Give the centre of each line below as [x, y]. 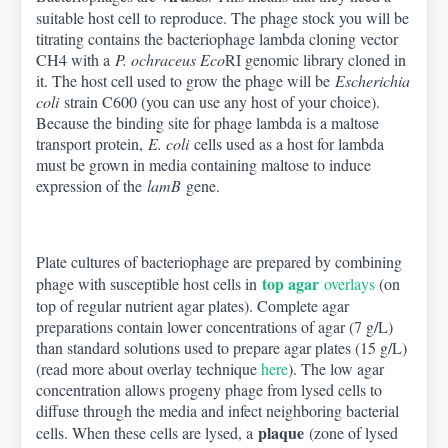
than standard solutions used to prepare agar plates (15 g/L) [222, 348]
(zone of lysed [351, 433]
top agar [291, 284]
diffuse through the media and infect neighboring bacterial [218, 411]
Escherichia [373, 81]
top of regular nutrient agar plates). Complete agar [193, 306]
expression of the [92, 186]
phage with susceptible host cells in [149, 284]
